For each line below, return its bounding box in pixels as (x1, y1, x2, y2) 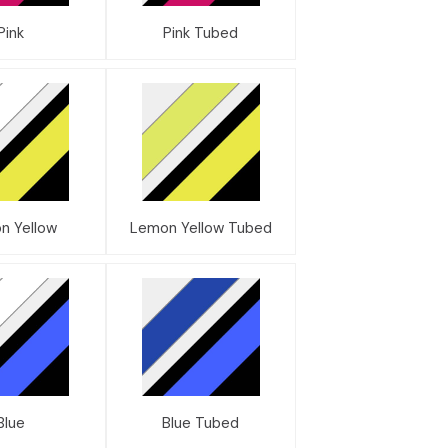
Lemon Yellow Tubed (129, 217, 272, 238)
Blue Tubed (162, 412, 240, 433)
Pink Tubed (163, 22, 239, 43)
